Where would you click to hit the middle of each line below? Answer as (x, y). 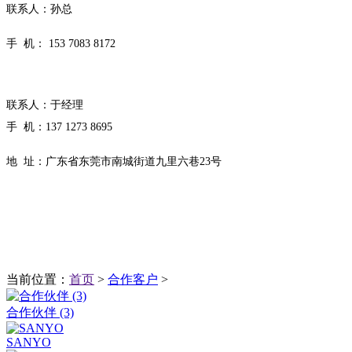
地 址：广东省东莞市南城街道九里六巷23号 (114, 161)
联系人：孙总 (39, 9)
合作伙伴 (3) (40, 312)
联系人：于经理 (45, 105)
